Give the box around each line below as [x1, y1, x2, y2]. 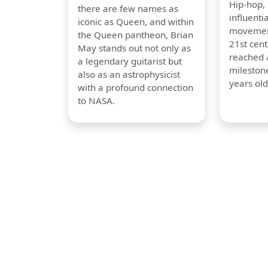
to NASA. [78, 95, 115, 107]
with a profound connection [78, 81, 193, 94]
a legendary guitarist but [78, 55, 182, 68]
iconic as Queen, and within [78, 16, 194, 28]
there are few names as [78, 2, 178, 15]
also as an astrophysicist [78, 68, 180, 81]
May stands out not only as [78, 42, 191, 54]
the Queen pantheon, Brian [78, 29, 193, 41]
